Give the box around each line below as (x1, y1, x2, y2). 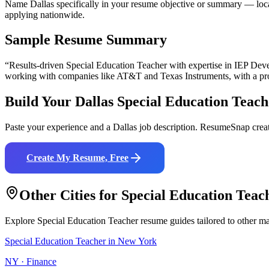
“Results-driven (5, 60, 66, 71)
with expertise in (167, 60, 232, 71)
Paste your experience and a (5, 122, 113, 133)
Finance (26, 256, 56, 267)
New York (118, 236, 157, 246)
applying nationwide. (5, 9, 85, 20)
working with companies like (5, 71, 116, 82)
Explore (5, 216, 37, 226)
